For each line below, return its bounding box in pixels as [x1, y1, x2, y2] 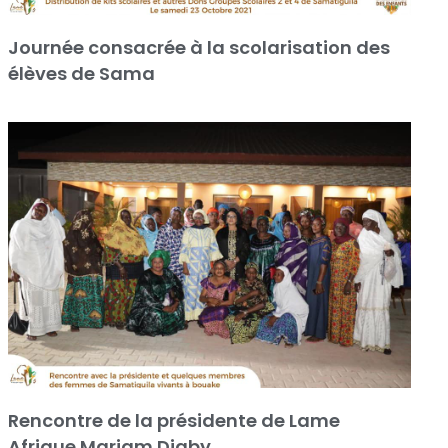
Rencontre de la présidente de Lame [7, 407, 340, 433]
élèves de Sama [7, 60, 155, 86]
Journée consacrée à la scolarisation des [7, 34, 390, 60]
